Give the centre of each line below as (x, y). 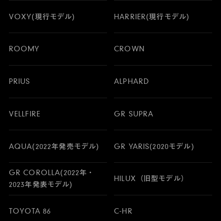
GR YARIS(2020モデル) (154, 146)
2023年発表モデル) (41, 185)
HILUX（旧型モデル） (151, 179)
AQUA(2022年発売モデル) (54, 146)
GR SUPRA (134, 114)
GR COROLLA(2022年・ (52, 173)
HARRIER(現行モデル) (152, 17)
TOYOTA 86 (30, 211)
